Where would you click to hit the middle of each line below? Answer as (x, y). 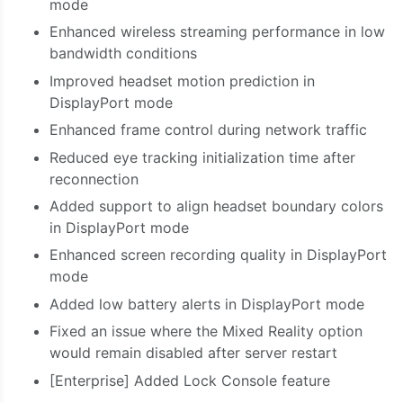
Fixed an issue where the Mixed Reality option (206, 331)
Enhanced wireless (115, 32)
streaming (216, 32)
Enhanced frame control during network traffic (208, 130)
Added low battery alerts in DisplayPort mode (207, 304)
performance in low (318, 32)
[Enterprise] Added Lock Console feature (190, 380)
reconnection (94, 179)
